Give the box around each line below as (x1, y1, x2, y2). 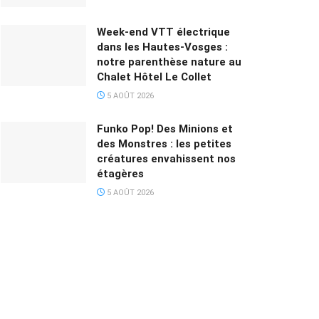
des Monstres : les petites (97, 137, 231, 151)
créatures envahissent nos (97, 152, 236, 166)
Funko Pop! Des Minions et (97, 122, 233, 136)
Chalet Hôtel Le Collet (97, 70, 211, 84)
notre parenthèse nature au (97, 56, 241, 69)
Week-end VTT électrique (97, 26, 230, 39)
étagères (97, 167, 144, 181)
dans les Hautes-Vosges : (97, 41, 228, 54)
